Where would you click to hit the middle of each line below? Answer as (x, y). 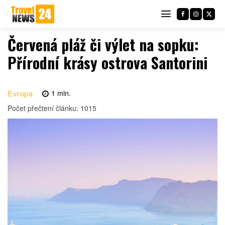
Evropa (20, 93)
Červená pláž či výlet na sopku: (103, 44)
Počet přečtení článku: (44, 108)
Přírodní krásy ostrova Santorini (107, 63)
